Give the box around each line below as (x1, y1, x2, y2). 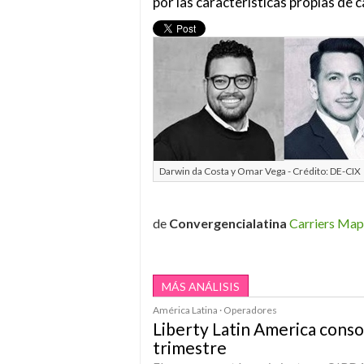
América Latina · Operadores (153, 304, 277, 316)
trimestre (153, 337, 227, 357)
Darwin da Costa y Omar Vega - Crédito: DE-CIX (159, 165, 361, 177)
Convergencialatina (169, 215, 287, 231)
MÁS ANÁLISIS (162, 279, 240, 293)
